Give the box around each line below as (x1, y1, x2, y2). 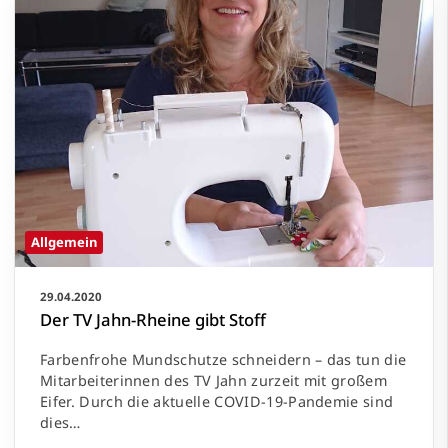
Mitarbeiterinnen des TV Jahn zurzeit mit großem (40, 371, 388, 391)
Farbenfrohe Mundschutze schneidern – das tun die (40, 350, 407, 370)
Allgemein (31, 233, 97, 252)
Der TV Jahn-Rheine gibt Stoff (40, 308, 266, 332)
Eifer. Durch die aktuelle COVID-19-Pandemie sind (40, 392, 394, 412)
